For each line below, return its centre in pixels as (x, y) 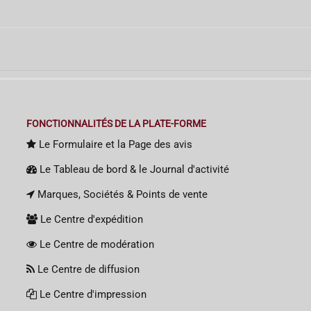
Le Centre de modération (96, 244)
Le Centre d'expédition (91, 219)
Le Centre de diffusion (87, 269)
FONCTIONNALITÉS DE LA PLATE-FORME (117, 123)
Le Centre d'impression (92, 294)
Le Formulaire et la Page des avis (115, 144)
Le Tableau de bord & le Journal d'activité (133, 169)
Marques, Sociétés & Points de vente (121, 194)
